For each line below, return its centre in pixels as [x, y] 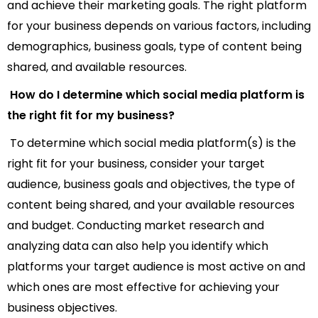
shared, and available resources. [97, 67]
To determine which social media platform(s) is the [152, 143]
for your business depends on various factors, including [159, 26]
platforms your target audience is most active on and [156, 267]
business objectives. [62, 308]
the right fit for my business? [91, 116]
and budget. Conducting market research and [136, 226]
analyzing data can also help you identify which [138, 246]
